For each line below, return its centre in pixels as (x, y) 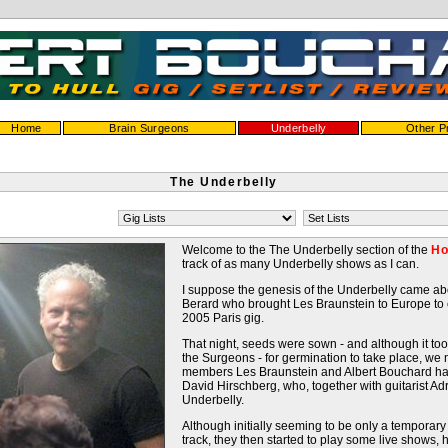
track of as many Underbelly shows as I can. (300, 264)
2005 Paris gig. (223, 318)
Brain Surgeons (149, 128)
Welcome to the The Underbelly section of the (306, 250)
